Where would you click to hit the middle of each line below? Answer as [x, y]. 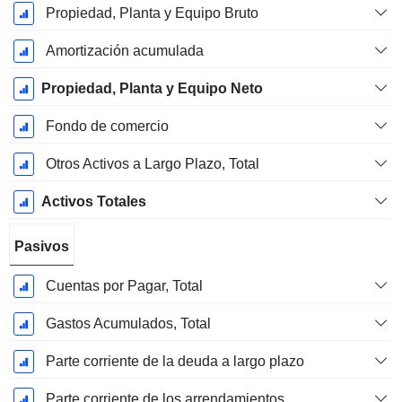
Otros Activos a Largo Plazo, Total [152, 164]
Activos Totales [93, 202]
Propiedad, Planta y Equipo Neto [152, 89]
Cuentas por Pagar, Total [124, 286]
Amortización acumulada [124, 51]
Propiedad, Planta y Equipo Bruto [152, 13]
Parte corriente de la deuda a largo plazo [175, 362]
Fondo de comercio [107, 127]
